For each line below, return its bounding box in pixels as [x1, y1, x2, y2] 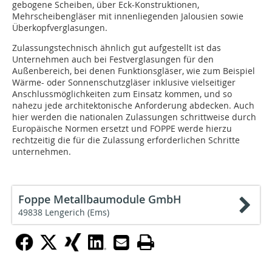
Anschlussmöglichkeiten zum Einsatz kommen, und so [12, 88, 232, 100]
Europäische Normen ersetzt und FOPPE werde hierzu [12, 123, 232, 135]
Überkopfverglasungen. [12, 22, 107, 34]
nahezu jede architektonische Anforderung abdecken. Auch [12, 100, 254, 112]
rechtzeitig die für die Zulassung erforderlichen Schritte [12, 134, 240, 146]
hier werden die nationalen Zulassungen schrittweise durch [12, 111, 256, 123]
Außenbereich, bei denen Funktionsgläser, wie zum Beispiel [12, 65, 255, 77]
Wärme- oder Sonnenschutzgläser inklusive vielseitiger [12, 76, 236, 89]
